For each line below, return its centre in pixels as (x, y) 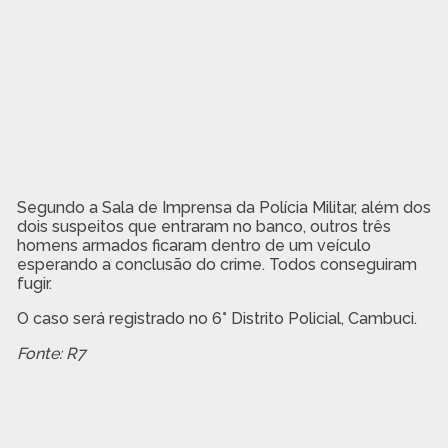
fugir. (34, 283)
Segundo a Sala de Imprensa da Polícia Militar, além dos (223, 207)
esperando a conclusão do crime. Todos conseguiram (216, 264)
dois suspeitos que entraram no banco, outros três (203, 226)
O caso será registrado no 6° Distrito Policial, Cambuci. (216, 318)
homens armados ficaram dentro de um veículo (193, 245)
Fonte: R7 (51, 353)
